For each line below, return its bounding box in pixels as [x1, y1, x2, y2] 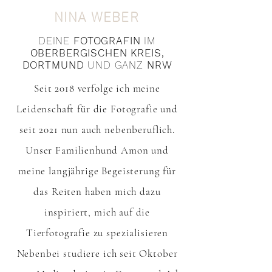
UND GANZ [87, 59, 147, 71]
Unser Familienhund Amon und [25, 144, 169, 157]
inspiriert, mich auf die [44, 206, 151, 219]
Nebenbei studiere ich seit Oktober [16, 247, 178, 260]
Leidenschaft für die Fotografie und [16, 103, 178, 115]
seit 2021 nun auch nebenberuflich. [19, 123, 175, 136]
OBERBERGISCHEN [30, 47, 127, 59]
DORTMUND [22, 59, 88, 71]
